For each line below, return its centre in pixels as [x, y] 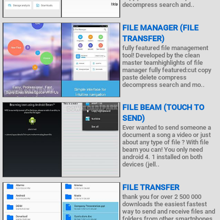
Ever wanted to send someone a [167, 128]
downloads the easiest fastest [165, 204]
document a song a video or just [166, 135]
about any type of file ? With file [165, 142]
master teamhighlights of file [163, 62]
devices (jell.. [141, 165]
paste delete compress [154, 77]
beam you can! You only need [163, 150]
